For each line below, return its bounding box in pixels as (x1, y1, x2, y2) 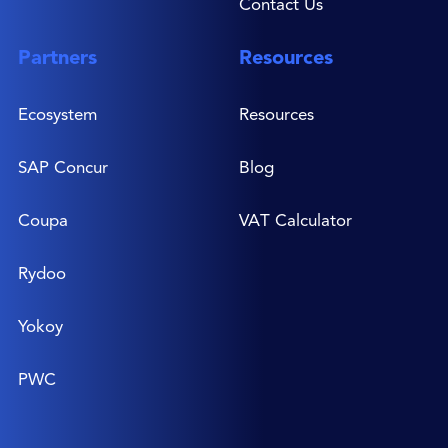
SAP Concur (18, 156, 108, 177)
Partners (18, 44, 97, 69)
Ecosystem (18, 103, 97, 124)
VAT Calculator (239, 209, 352, 230)
